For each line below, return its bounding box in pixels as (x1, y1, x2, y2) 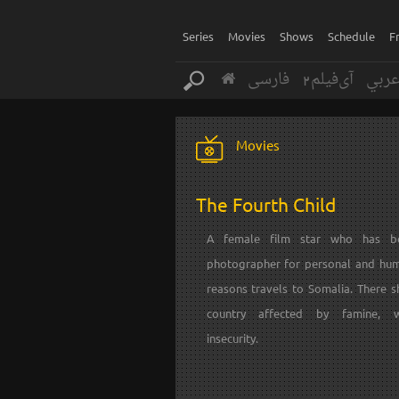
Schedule (328, 28, 375, 44)
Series (183, 28, 214, 44)
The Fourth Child (195, 192, 336, 216)
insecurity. (206, 330, 258, 346)
